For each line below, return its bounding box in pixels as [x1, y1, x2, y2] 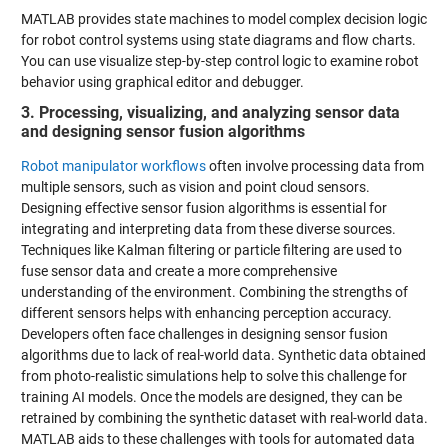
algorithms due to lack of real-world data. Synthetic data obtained [20, 346, 426, 363]
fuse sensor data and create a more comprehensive [20, 262, 337, 279]
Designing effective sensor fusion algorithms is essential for [20, 199, 387, 216]
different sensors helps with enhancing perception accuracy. [20, 304, 392, 321]
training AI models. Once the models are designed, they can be [20, 388, 402, 405]
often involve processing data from [205, 157, 424, 174]
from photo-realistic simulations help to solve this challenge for [20, 367, 407, 384]
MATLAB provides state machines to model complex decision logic [20, 10, 427, 27]
